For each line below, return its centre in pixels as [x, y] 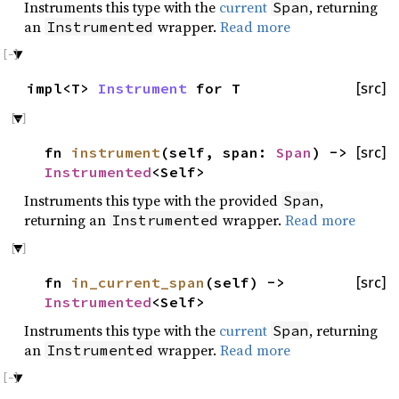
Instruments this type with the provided [153, 201]
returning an [67, 220]
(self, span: [218, 153]
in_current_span [138, 282]
